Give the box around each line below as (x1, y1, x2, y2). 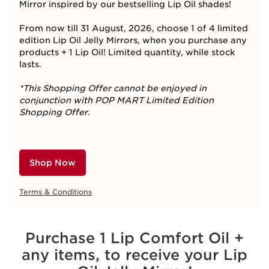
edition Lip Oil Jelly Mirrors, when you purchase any (19, 35, 247, 45)
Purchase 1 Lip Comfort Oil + (25, 229, 244, 247)
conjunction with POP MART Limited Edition (19, 95, 214, 105)
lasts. (19, 59, 41, 69)
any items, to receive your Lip (22, 246, 247, 264)
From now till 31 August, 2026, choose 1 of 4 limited (19, 23, 248, 33)
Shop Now (29, 158, 76, 168)
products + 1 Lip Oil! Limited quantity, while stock (19, 47, 235, 57)
